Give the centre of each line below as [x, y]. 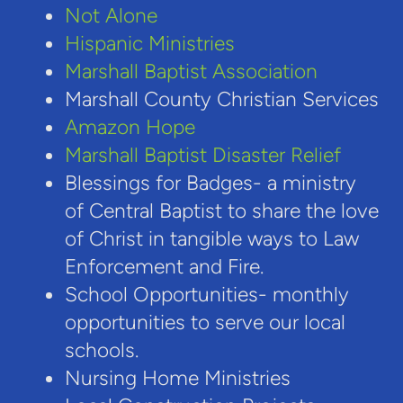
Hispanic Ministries [149, 43]
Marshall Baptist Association [191, 71]
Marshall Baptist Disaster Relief [202, 155]
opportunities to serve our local [205, 322]
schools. [101, 350]
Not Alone [111, 15]
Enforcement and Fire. [164, 266]
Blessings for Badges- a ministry [210, 183]
